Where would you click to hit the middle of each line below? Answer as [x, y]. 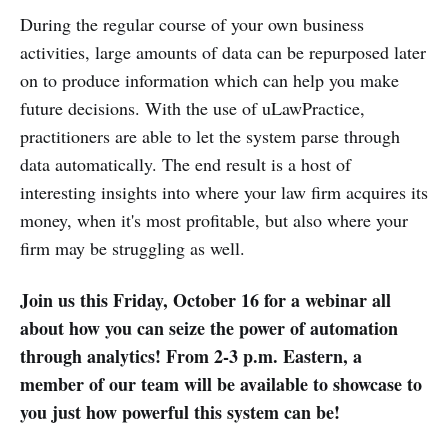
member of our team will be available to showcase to [221, 384]
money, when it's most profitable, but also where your [214, 220]
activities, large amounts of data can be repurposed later [223, 52]
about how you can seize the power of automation [209, 328]
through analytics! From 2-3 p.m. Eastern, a [191, 356]
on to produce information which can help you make [209, 80]
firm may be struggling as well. [132, 248]
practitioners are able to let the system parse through [210, 136]
